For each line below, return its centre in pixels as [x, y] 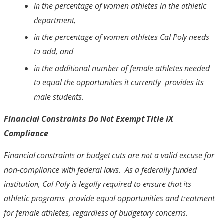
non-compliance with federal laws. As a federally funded [100, 169]
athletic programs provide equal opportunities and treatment [109, 198]
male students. [60, 96]
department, [57, 20]
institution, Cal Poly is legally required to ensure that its [98, 184]
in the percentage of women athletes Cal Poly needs [121, 37]
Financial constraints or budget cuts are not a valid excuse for [109, 155]
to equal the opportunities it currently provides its [119, 82]
